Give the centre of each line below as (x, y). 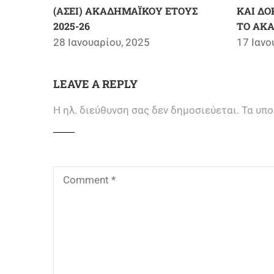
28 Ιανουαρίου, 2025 (102, 43)
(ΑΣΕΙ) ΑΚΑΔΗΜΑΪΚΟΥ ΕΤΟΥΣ (125, 11)
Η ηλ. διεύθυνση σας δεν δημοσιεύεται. (146, 110)
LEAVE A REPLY (95, 84)
